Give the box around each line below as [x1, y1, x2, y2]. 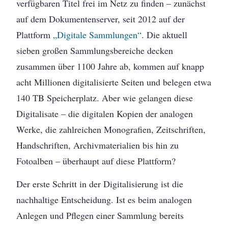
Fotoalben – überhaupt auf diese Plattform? [16, 155, 176, 167]
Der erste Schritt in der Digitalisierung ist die [16, 178, 184, 190]
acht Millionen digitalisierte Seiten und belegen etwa [16, 76, 212, 89]
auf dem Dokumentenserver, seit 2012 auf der [16, 13, 185, 25]
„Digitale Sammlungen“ [53, 28, 142, 41]
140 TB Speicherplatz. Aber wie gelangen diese [16, 92, 193, 104]
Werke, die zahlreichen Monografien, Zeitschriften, [16, 123, 206, 136]
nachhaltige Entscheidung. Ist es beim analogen [16, 193, 192, 206]
